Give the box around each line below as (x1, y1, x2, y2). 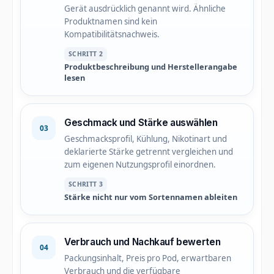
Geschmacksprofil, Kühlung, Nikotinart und (64, 133, 227, 145)
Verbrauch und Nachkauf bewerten (64, 236, 221, 248)
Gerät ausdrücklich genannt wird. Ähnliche (64, 3, 226, 15)
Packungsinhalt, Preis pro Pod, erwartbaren (64, 253, 231, 264)
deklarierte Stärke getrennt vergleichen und (64, 146, 233, 158)
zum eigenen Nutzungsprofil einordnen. (64, 159, 216, 171)
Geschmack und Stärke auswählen (64, 117, 218, 129)
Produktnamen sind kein (64, 16, 157, 28)
